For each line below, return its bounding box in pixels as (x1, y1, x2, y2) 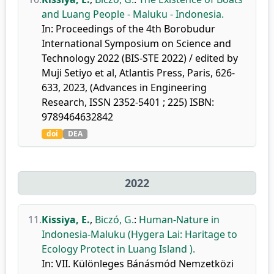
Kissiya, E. (42, 213, 90, 226)
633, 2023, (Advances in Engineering (42, 81, 207, 94)
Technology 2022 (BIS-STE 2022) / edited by (42, 51, 238, 65)
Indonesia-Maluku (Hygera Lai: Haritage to (42, 228, 237, 241)
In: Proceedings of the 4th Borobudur (42, 22, 215, 35)
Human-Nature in (139, 213, 220, 226)
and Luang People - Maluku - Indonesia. (42, 7, 224, 21)
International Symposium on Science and (42, 37, 231, 50)
